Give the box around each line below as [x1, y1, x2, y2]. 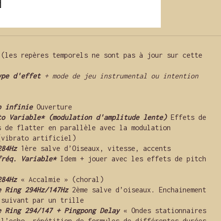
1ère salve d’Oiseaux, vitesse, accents [16, 144, 171, 153]
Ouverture [32, 103, 72, 111]
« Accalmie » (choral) [20, 175, 104, 184]
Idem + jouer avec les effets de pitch [56, 154, 206, 163]
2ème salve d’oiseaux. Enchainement [68, 185, 206, 194]
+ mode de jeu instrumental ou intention [40, 72, 198, 80]
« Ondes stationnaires [119, 206, 206, 215]
